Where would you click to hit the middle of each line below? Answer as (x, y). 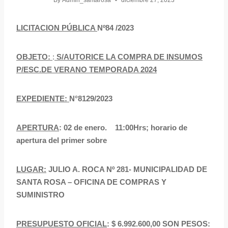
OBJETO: (33, 57)
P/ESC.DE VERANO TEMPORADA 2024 (87, 70)
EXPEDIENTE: (43, 99)
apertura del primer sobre (62, 140)
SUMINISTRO (40, 195)
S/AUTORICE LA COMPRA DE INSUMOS (129, 57)
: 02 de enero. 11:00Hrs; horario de (123, 128)
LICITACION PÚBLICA (57, 28)
